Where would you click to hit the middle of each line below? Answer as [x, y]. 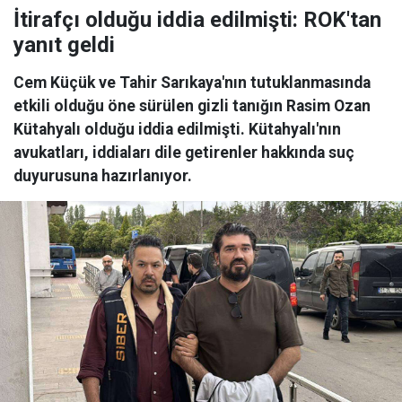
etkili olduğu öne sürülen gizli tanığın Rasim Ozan [192, 106]
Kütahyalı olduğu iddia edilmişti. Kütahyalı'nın [177, 130]
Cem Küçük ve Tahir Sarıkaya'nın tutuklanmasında [192, 83]
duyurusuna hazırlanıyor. [103, 176]
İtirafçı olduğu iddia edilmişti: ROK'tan [197, 20]
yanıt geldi [64, 45]
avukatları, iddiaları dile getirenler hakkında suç [184, 153]
